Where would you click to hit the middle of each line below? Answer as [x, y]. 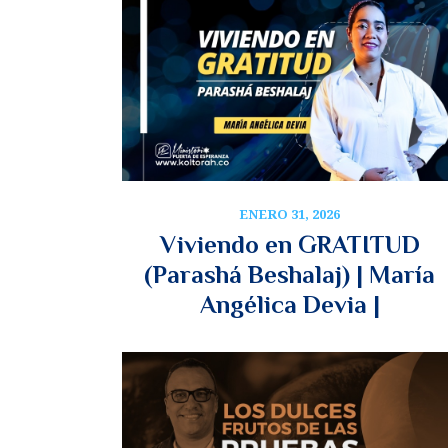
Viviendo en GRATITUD [289, 244]
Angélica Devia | [289, 304]
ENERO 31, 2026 [289, 213]
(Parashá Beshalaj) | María [289, 274]
